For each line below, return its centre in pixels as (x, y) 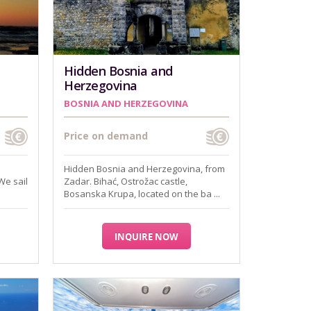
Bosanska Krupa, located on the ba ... (142, 194)
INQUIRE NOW (146, 237)
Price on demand (106, 136)
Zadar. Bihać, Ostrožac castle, (126, 181)
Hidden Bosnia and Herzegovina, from (144, 169)
